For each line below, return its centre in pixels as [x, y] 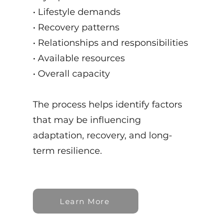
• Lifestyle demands [77, 12]
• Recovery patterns [76, 27]
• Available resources [79, 58]
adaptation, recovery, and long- [103, 135]
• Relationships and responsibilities [111, 43]
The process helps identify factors [108, 105]
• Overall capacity [72, 74]
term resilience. [68, 151]
